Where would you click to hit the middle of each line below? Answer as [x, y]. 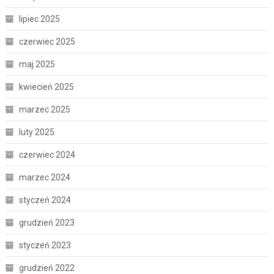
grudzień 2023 [46, 222]
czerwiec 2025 [47, 41]
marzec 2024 [44, 177]
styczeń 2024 [45, 200]
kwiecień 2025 [46, 87]
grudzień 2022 [46, 268]
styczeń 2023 [45, 245]
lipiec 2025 [39, 19]
